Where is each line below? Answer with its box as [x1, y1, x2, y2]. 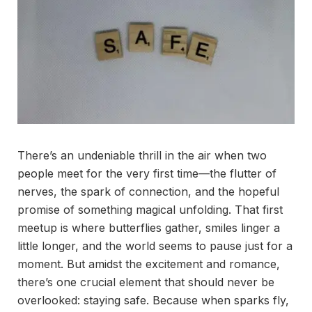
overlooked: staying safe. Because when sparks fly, [17, 293, 289, 308]
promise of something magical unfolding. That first [17, 203, 283, 217]
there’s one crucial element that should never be [17, 275, 274, 290]
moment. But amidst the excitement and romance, [17, 257, 280, 272]
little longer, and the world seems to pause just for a [17, 239, 292, 253]
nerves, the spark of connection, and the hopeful [17, 185, 279, 199]
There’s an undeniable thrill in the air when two [17, 148, 267, 163]
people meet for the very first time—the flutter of [17, 166, 276, 181]
